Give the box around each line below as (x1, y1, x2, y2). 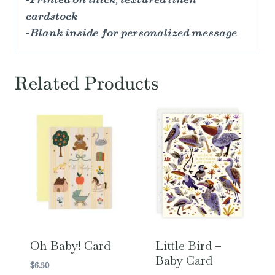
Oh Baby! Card (29, 237, 110, 254)
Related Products (15, 72, 158, 95)
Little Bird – (155, 237, 222, 254)
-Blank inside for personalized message (26, 29, 237, 39)
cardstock (26, 12, 77, 23)
